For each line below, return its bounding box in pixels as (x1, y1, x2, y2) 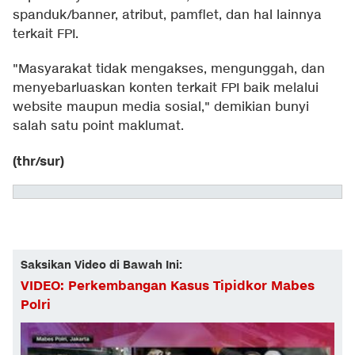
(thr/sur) (13, 153, 64, 171)
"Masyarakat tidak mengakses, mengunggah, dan (13, 61, 325, 78)
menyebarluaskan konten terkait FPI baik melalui (13, 80, 319, 97)
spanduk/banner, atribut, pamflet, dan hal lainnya (13, 7, 322, 25)
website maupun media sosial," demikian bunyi (13, 99, 309, 116)
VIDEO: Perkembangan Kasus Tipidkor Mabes (21, 277, 315, 296)
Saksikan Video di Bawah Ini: (21, 258, 182, 273)
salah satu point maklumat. (13, 118, 184, 136)
